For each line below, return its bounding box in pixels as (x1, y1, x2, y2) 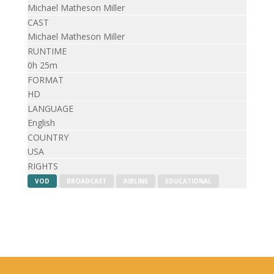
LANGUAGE (27, 103, 73, 114)
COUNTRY (27, 131, 68, 143)
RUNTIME (27, 45, 67, 57)
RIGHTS (27, 160, 58, 172)
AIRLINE (123, 177, 148, 185)
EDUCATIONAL (165, 177, 212, 185)
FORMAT (27, 74, 64, 86)
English (27, 117, 55, 128)
